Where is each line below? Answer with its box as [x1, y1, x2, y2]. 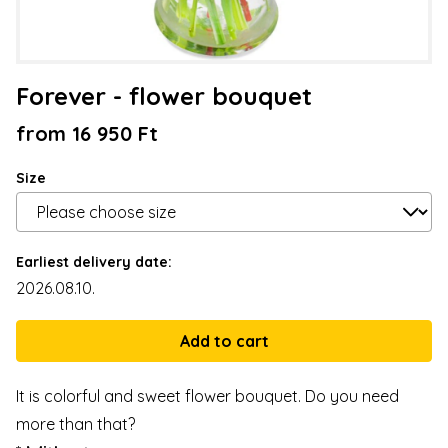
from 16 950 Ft [16, 121, 158, 147]
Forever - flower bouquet [16, 81, 312, 112]
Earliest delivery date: [16, 253, 172, 272]
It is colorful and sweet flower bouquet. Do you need [16, 386, 399, 407]
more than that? [16, 414, 135, 435]
